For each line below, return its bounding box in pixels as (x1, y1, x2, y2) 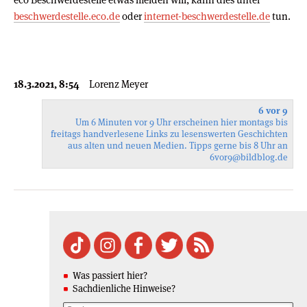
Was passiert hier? (73, 269, 147, 282)
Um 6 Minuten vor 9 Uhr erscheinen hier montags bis (75, 116, 288, 128)
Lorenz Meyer (89, 77, 148, 90)
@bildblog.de (232, 151, 288, 163)
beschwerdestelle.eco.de (14, 9, 120, 23)
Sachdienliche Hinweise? (73, 282, 175, 295)
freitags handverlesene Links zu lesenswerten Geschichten (51, 127, 288, 140)
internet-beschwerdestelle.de (144, 9, 270, 23)
